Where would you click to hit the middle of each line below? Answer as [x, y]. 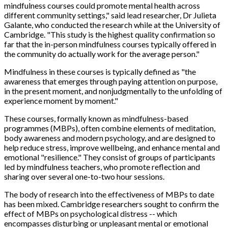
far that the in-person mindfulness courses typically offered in [110, 44]
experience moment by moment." [61, 100]
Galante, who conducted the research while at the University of [112, 24]
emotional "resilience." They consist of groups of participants [110, 157]
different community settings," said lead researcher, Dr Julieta [110, 15]
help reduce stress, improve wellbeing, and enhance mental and [112, 147]
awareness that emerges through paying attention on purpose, [111, 81]
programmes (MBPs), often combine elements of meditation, [110, 128]
